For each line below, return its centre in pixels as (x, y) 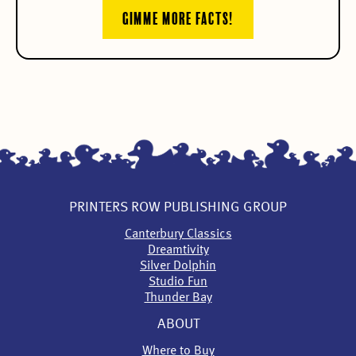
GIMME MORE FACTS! (178, 17)
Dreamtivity (178, 250)
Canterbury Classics (178, 234)
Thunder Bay (178, 298)
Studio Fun (178, 282)
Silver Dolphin (178, 266)
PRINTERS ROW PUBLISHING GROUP (178, 207)
